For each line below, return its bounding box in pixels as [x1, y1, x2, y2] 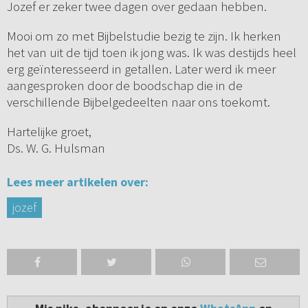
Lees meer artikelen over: [6, 174, 148, 190]
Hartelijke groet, [6, 123, 91, 140]
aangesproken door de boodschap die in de [6, 77, 243, 94]
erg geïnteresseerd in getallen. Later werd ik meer [6, 60, 276, 78]
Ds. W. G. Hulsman [6, 140, 105, 157]
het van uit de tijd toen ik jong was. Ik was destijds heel [6, 44, 296, 61]
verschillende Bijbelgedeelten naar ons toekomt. [6, 93, 273, 111]
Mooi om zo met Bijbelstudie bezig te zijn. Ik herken [6, 27, 281, 45]
